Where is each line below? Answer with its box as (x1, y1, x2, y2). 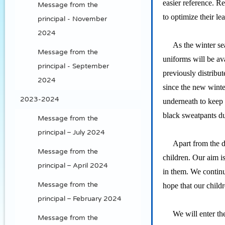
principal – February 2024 (38, 195, 122, 202)
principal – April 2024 (38, 162, 108, 169)
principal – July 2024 (38, 129, 105, 136)
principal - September (38, 63, 109, 69)
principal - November (38, 16, 107, 22)
